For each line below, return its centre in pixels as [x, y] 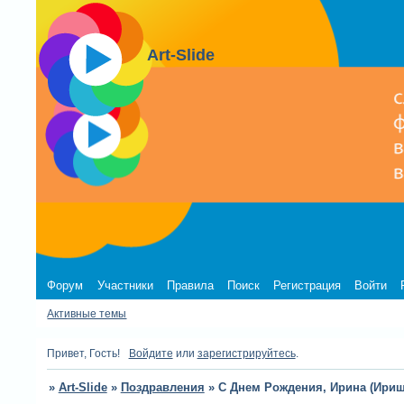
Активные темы [87, 313]
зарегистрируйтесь [246, 353]
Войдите [151, 353]
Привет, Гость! [84, 353]
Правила [190, 285]
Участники [125, 285]
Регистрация [308, 285]
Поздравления [162, 388]
